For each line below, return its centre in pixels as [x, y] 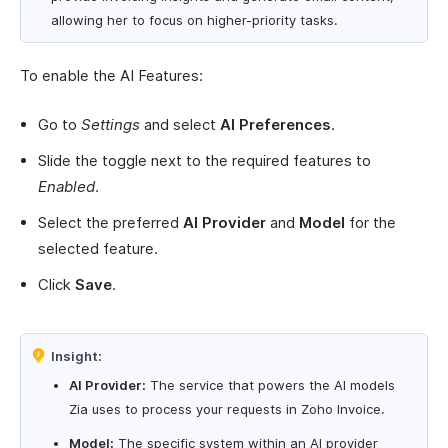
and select [180, 124]
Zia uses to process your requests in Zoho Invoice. [227, 409]
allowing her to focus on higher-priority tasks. [194, 20]
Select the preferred [110, 222]
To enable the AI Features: [111, 75]
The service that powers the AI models [270, 385]
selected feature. [98, 248]
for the [370, 222]
